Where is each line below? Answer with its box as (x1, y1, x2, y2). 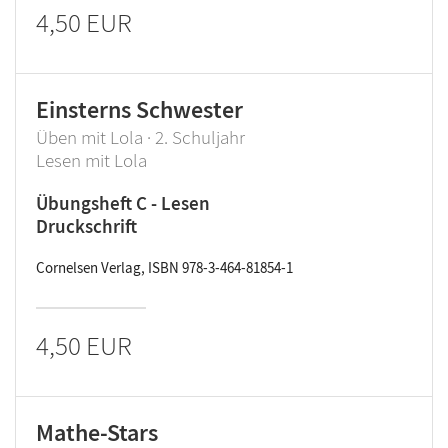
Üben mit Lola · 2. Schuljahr (36, 125, 245, 149)
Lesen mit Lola (36, 148, 147, 172)
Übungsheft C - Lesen (36, 191, 210, 215)
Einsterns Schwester (36, 94, 243, 125)
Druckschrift (36, 214, 137, 238)
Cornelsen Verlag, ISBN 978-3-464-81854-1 (36, 258, 293, 277)
